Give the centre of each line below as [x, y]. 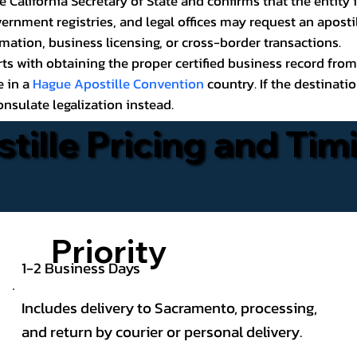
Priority [109, 251]
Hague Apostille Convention [118, 84]
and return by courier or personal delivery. [161, 332]
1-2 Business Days [83, 267]
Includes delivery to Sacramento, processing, [169, 308]
